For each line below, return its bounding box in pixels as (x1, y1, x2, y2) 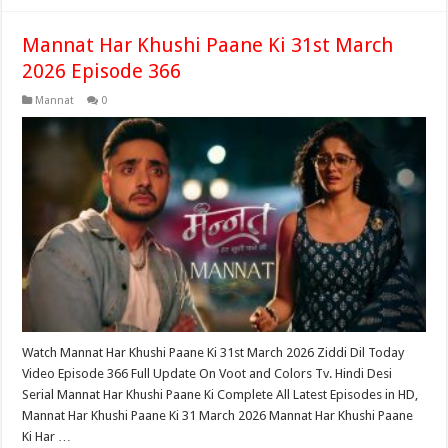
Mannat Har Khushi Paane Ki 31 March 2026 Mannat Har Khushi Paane (22, 408, 414, 424)
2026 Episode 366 (22, 59, 182, 84)
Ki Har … (22, 429, 72, 445)
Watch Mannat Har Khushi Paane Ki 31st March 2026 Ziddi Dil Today (22, 345, 405, 361)
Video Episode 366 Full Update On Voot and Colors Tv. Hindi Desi (22, 366, 393, 382)
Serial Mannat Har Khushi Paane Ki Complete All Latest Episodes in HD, (22, 387, 419, 403)
